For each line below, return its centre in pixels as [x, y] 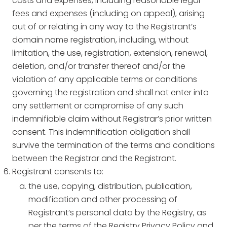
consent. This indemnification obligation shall [101, 132]
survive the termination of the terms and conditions [113, 145]
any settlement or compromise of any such [98, 106]
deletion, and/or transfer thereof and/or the [99, 66]
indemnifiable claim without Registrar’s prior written [112, 119]
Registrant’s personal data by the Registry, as [117, 213]
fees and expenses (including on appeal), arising [108, 13]
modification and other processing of [103, 199]
